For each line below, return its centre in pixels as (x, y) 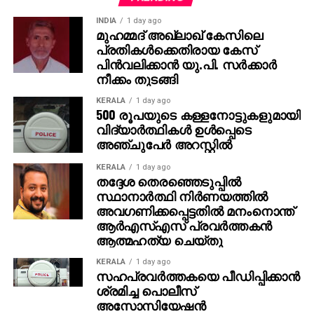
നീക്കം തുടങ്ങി (137, 78)
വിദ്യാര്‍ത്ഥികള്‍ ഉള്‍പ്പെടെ (173, 129)
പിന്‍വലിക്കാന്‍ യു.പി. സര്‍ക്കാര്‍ (186, 63)
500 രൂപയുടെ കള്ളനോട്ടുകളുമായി (198, 114)
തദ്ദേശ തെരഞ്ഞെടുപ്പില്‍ (168, 180)
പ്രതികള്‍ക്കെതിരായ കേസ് (176, 49)
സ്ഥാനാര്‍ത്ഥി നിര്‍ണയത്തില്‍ (182, 195)
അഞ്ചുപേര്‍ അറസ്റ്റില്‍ (164, 143)
